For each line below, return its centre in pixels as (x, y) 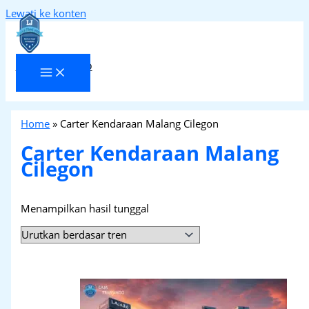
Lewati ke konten (46, 13)
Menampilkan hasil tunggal (85, 208)
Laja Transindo (54, 65)
